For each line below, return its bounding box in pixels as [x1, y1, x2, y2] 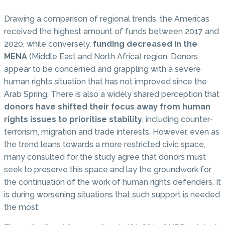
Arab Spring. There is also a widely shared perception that [4, 89, 219, 99]
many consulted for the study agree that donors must [4, 152, 206, 162]
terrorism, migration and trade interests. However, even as [4, 127, 219, 137]
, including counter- [142, 114, 213, 124]
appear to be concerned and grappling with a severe [4, 64, 201, 74]
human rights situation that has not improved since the [4, 76, 207, 86]
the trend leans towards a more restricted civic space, [4, 139, 205, 149]
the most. [4, 202, 40, 212]
